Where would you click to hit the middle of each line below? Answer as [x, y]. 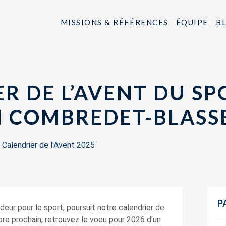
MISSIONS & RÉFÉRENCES [114, 22]
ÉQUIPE [192, 22]
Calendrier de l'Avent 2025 [48, 145]
